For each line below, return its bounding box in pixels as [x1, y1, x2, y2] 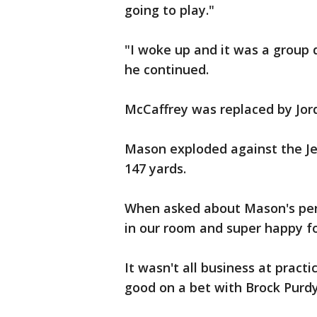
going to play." [125, 1, 214, 18]
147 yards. [125, 160, 190, 177]
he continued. [125, 61, 212, 78]
